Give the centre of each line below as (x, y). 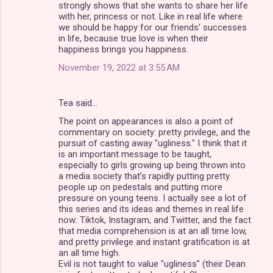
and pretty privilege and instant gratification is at (154, 242)
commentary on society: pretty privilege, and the (154, 132)
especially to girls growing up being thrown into (152, 165)
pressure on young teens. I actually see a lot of (153, 198)
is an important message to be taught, (135, 154)
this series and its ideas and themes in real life (151, 209)
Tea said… (78, 103)
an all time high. (89, 253)
